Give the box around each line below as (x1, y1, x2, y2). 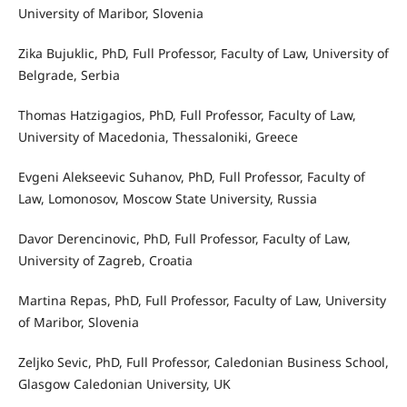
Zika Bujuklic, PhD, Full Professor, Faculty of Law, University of (17, 45, 389, 63)
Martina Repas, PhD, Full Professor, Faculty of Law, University (17, 292, 386, 310)
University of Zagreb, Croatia (17, 252, 193, 270)
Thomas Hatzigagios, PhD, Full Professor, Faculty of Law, (17, 106, 356, 124)
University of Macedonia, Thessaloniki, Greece (17, 128, 298, 146)
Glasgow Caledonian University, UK (17, 375, 231, 393)
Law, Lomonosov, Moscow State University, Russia (17, 190, 317, 208)
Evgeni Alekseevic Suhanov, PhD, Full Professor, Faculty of (17, 168, 365, 186)
